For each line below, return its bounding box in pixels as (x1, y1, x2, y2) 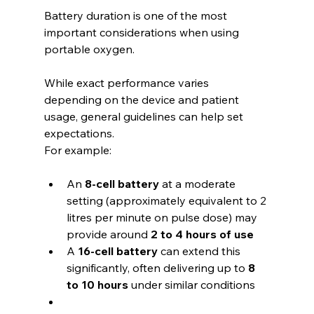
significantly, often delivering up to (66, 261, 248, 275)
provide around (66, 227, 151, 242)
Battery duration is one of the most (43, 8, 230, 23)
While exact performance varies (43, 76, 212, 90)
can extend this (157, 244, 243, 259)
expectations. (43, 126, 114, 141)
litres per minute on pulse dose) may (66, 210, 260, 225)
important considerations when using (43, 25, 242, 40)
